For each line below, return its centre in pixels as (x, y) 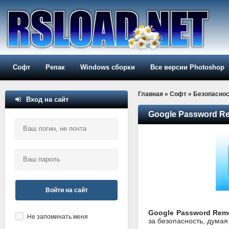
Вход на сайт (47, 99)
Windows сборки (108, 67)
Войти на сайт (66, 190)
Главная (151, 94)
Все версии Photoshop (187, 67)
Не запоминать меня (58, 217)
